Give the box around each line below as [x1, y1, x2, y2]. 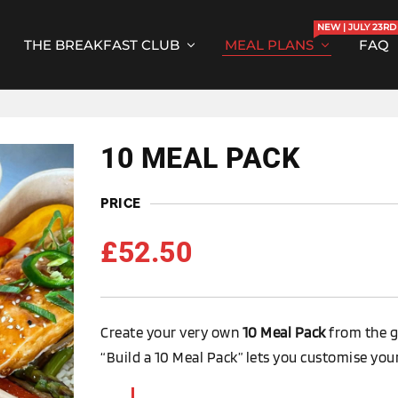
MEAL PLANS [225, 36, 314, 53]
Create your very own [100, 323, 243, 341]
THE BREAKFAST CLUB [24, 36, 179, 53]
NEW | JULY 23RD [317, 20, 396, 33]
